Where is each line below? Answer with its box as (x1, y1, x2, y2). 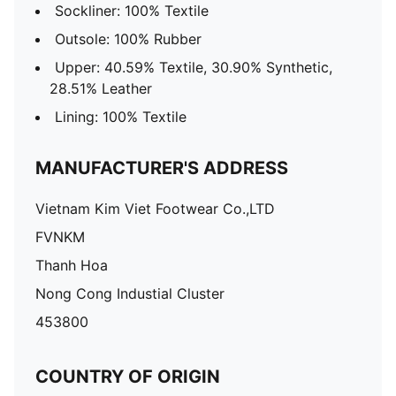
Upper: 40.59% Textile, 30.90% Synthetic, (55, 58, 332, 76)
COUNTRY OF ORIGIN (35, 366, 220, 387)
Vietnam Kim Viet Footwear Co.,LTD (35, 200, 275, 217)
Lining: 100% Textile (55, 108, 187, 126)
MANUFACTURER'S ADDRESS (35, 157, 288, 179)
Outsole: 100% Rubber (55, 30, 202, 48)
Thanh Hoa (35, 256, 108, 274)
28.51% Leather (49, 80, 152, 97)
